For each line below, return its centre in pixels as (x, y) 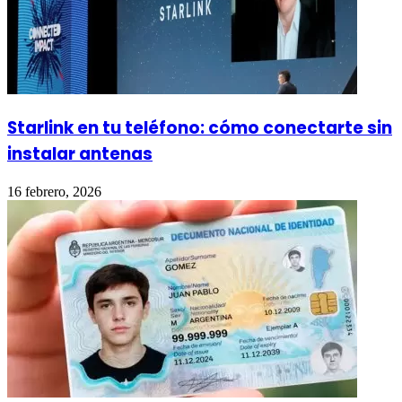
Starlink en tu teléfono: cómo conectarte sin (200, 127)
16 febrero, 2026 (54, 191)
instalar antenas (80, 153)
